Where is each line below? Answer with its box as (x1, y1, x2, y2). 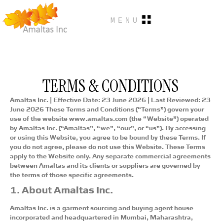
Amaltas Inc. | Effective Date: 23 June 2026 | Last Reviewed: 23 (10, 94, 211, 104)
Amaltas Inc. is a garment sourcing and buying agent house (10, 202, 193, 212)
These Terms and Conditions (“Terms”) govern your (44, 104, 204, 113)
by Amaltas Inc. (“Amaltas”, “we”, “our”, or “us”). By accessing (10, 122, 206, 132)
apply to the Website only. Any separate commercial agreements (10, 150, 211, 160)
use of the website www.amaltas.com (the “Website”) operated (10, 113, 209, 122)
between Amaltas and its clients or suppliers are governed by (10, 160, 200, 169)
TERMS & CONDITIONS (42, 74, 179, 97)
